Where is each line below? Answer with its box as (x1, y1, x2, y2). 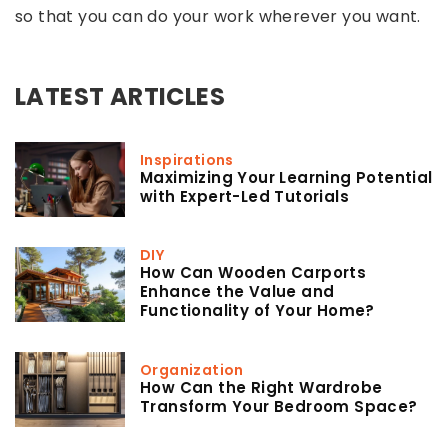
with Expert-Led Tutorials (140, 185, 349, 207)
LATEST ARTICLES (15, 79, 225, 113)
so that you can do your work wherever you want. (15, 4, 421, 28)
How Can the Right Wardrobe (140, 376, 383, 398)
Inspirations (140, 149, 234, 170)
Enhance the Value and (140, 281, 335, 303)
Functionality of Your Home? (140, 300, 375, 322)
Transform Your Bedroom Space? (140, 395, 418, 417)
